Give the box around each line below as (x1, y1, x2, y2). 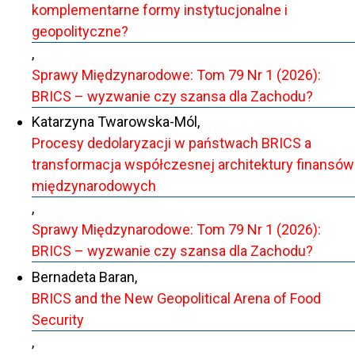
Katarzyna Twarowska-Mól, (32, 113, 200, 131)
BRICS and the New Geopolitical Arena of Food (32, 289, 321, 307)
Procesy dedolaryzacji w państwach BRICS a (32, 135, 311, 152)
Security (32, 311, 84, 328)
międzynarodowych (32, 177, 156, 195)
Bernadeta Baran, (32, 268, 137, 285)
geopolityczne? (32, 22, 128, 40)
